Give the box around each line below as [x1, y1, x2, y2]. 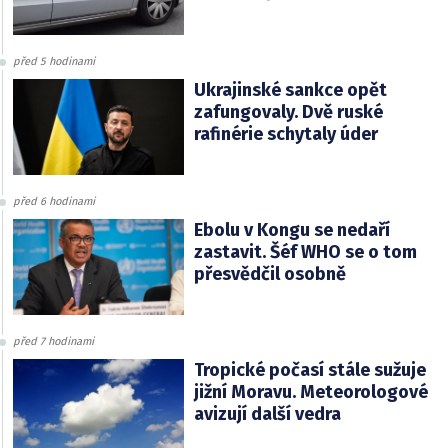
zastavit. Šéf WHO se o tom [193, 241, 417, 264]
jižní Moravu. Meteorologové [193, 381, 428, 404]
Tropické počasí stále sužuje [193, 359, 426, 382]
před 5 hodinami [13, 55, 95, 69]
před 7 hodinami [13, 335, 94, 349]
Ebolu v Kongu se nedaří [193, 219, 390, 242]
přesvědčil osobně [193, 263, 346, 286]
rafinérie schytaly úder [193, 123, 378, 146]
